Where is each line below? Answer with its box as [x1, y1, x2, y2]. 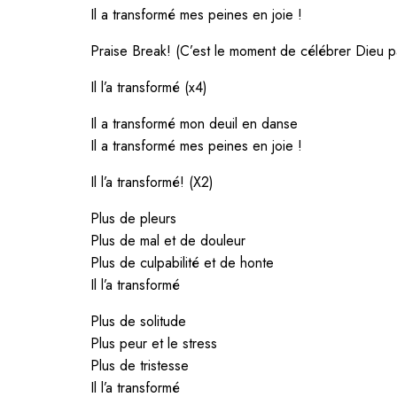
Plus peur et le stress [90, 332, 217, 354]
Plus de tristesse [90, 354, 189, 376]
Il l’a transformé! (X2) [90, 171, 214, 192]
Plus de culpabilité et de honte [90, 252, 274, 273]
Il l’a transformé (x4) [90, 76, 207, 97]
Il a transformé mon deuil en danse [90, 113, 298, 134]
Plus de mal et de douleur [90, 230, 245, 251]
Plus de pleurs [90, 207, 176, 229]
